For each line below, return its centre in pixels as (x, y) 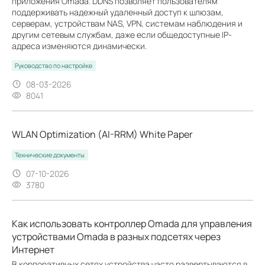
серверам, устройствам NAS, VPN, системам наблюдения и (127, 23)
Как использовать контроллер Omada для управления (132, 223)
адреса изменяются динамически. (79, 46)
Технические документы (50, 155)
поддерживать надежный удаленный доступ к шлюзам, (118, 12)
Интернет (33, 249)
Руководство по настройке (54, 65)
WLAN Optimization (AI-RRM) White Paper (102, 134)
